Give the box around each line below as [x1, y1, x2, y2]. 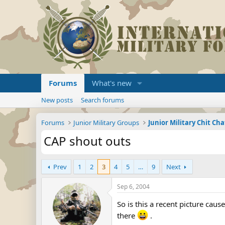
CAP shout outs [44, 133, 131, 149]
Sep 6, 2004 [117, 182, 150, 191]
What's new [92, 78, 132, 88]
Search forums [81, 95, 124, 104]
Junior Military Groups [73, 118, 140, 127]
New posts [41, 95, 73, 104]
